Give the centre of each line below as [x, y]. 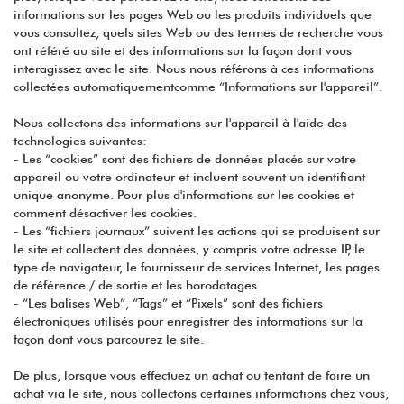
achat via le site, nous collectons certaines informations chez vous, [201, 394]
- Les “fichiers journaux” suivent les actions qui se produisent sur [197, 231]
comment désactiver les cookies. [105, 213]
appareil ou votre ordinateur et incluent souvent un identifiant [189, 177]
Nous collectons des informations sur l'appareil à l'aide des [180, 123]
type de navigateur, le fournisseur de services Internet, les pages [197, 267]
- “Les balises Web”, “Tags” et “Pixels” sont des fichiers [168, 303]
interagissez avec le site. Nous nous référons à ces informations [194, 69]
